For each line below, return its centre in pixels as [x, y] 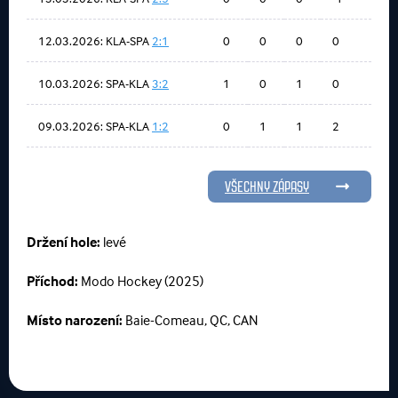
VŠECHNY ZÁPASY [267, 187]
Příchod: [54, 281]
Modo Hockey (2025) [142, 281]
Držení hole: [65, 242]
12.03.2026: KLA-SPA [95, 40]
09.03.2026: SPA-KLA [95, 126]
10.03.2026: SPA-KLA [95, 83]
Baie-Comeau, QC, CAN [192, 320]
